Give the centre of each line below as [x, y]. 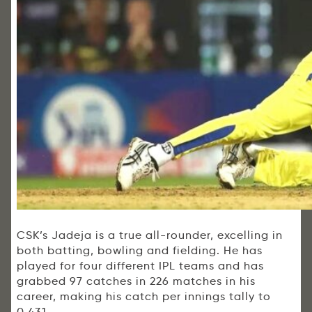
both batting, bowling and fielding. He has [140, 251]
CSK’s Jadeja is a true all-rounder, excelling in [150, 235]
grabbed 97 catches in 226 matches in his [136, 281]
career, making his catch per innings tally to [144, 297]
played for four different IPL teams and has [140, 266]
